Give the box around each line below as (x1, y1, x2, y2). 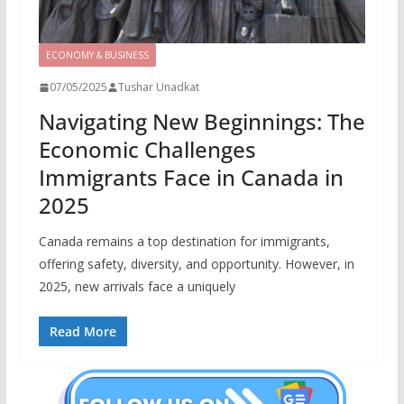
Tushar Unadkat (117, 79, 199, 96)
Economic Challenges (38, 134, 256, 165)
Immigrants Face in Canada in (38, 162, 344, 193)
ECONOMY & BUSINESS (45, 49, 149, 62)
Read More (49, 323, 116, 341)
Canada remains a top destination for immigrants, (38, 233, 330, 251)
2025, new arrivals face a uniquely (38, 278, 235, 296)
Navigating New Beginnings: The (38, 106, 365, 137)
